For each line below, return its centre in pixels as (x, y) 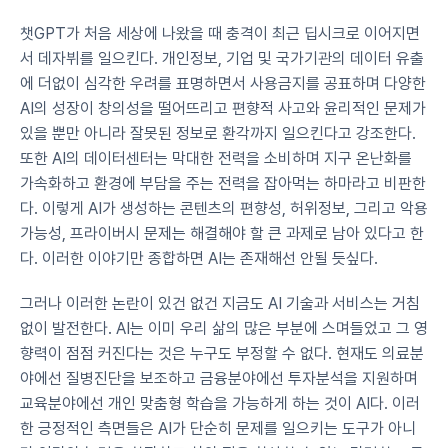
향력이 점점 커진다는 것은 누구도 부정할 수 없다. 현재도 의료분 (222, 353)
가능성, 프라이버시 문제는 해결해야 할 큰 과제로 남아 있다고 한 (222, 233)
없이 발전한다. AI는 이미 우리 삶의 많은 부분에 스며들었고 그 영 (224, 328)
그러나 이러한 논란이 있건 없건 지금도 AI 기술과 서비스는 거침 (220, 303)
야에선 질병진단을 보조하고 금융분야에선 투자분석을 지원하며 (219, 378)
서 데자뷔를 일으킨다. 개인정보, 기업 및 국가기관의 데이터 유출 (222, 58)
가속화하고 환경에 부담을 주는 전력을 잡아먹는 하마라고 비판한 (223, 183)
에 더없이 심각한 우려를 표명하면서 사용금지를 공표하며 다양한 (223, 83)
